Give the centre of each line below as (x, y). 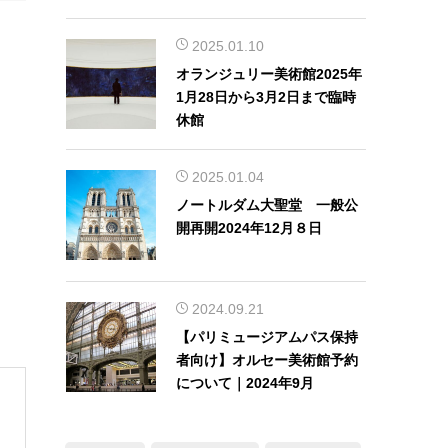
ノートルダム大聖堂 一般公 (267, 205)
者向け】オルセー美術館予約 (267, 359)
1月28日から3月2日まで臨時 (266, 96)
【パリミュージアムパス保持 (267, 336)
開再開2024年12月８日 (249, 228)
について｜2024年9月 (245, 382)
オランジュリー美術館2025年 (269, 73)
